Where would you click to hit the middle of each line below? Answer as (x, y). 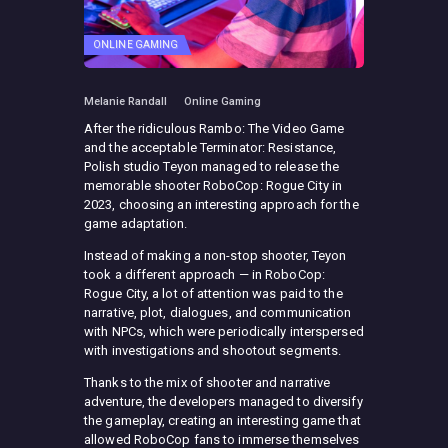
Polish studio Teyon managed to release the (212, 166)
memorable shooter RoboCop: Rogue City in (213, 185)
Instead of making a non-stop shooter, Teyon (215, 255)
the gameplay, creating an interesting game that (222, 420)
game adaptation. (136, 223)
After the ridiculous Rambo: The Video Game (214, 128)
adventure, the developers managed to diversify (223, 401)
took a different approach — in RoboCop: (204, 274)
